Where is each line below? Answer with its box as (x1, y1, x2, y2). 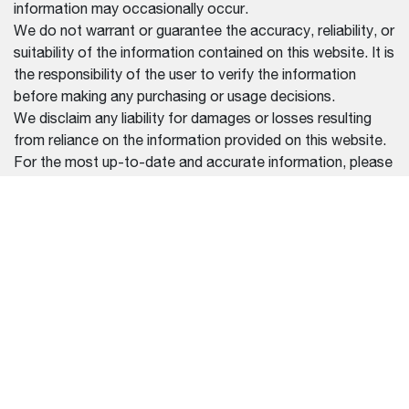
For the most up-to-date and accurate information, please (14, 155, 393, 171)
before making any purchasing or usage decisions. (14, 89, 335, 105)
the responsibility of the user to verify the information (14, 68, 356, 83)
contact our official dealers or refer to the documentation (14, 177, 387, 193)
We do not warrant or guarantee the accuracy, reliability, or (14, 24, 394, 39)
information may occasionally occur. (14, 2, 248, 17)
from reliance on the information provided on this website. (14, 133, 386, 149)
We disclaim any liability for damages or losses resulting (14, 111, 372, 127)
